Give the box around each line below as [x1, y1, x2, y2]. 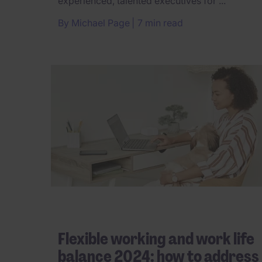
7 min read [137, 16, 183, 29]
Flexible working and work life [58, 227, 254, 250]
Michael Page [71, 16, 130, 29]
